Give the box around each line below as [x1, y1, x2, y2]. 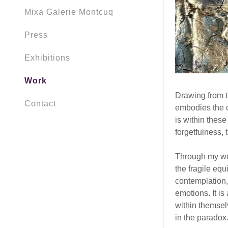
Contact [24, 99, 56, 108]
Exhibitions [24, 53, 70, 63]
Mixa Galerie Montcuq [24, 8, 113, 17]
